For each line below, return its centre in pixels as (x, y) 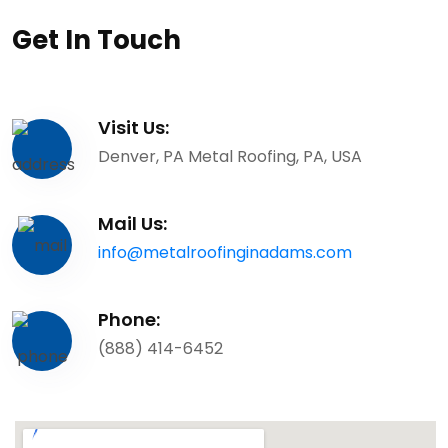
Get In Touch (96, 40)
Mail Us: (132, 223)
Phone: (129, 319)
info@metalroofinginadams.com (225, 252)
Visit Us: (133, 127)
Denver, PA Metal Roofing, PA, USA (230, 156)
